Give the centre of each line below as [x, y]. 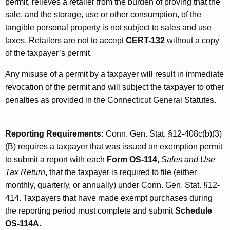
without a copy [192, 40]
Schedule [194, 210]
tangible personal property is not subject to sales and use [108, 27]
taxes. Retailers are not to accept [65, 40]
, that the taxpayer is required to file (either [121, 172]
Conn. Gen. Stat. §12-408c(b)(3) [164, 133]
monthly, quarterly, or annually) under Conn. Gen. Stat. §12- [112, 185]
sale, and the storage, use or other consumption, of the [103, 14]
